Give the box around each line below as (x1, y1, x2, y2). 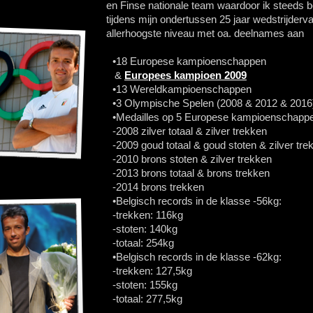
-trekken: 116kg (112, 209, 183, 221)
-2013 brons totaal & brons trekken (112, 167, 270, 179)
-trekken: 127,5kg (112, 265, 192, 277)
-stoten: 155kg (112, 279, 177, 291)
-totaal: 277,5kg (112, 293, 182, 305)
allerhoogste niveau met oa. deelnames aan (106, 27, 304, 39)
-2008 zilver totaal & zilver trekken (112, 125, 267, 137)
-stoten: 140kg (112, 223, 177, 235)
